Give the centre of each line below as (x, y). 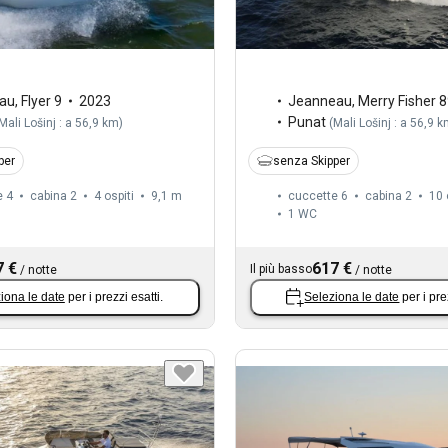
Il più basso (280, 268)
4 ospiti (114, 195)
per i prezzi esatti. (115, 297)
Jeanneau (319, 100)
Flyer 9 (41, 100)
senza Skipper (311, 160)
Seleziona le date (352, 297)
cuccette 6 (317, 195)
